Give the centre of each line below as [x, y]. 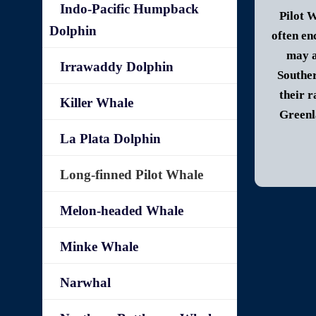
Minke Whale [99, 247]
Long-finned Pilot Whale [132, 175]
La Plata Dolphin [111, 139]
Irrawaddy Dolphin [117, 67]
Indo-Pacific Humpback [130, 9]
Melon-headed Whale [122, 211]
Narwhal [86, 282]
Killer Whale [97, 103]
